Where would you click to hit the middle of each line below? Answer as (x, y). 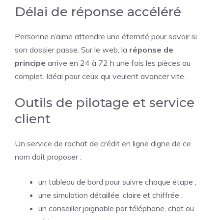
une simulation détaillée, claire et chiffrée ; (110, 195)
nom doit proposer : (48, 157)
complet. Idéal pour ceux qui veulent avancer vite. (100, 76)
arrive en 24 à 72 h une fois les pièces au (118, 63)
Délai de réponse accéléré (98, 12)
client (33, 119)
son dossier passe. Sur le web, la (72, 50)
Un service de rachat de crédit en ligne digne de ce (103, 143)
